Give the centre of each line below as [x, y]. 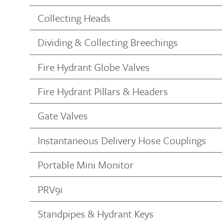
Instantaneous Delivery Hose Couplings [122, 140]
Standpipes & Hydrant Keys [96, 213]
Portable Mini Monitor [86, 165]
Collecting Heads [74, 18]
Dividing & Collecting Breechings [108, 42]
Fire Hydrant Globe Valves [94, 67]
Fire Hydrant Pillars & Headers [103, 91]
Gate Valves [63, 116]
